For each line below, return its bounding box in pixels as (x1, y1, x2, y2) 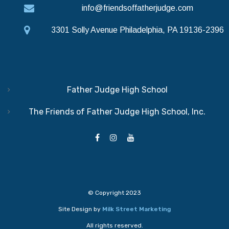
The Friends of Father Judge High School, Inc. (29, 107, 205, 117)
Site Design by (58, 205, 102, 213)
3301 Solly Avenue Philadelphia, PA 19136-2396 (51, 26, 224, 35)
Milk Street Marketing (102, 205, 171, 213)
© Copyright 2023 (88, 189, 141, 197)
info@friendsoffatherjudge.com (81, 4, 193, 13)
